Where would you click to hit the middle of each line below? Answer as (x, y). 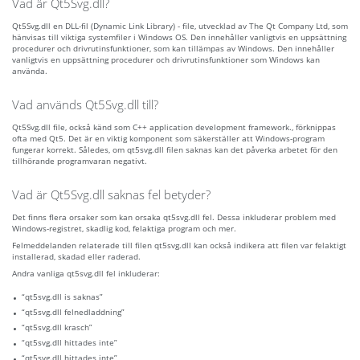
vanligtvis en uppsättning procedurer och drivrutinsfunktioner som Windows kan (166, 60)
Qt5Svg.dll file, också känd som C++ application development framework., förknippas (174, 127)
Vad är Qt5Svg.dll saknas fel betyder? (111, 195)
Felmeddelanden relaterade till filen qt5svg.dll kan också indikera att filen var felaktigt (179, 245)
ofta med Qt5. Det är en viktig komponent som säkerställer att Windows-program (168, 139)
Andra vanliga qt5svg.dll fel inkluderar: (86, 274)
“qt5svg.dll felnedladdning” (73, 312)
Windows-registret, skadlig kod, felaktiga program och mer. (124, 229)
